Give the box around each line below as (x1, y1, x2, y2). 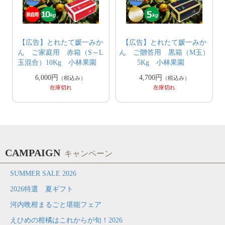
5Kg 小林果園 (137, 59, 192, 67)
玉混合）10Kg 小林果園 (18, 59, 104, 67)
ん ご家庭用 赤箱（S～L (18, 49, 104, 57)
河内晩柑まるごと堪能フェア (10, 201, 101, 209)
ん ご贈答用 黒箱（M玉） (119, 49, 210, 57)
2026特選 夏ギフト (10, 185, 73, 193)
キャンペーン (64, 149, 113, 158)
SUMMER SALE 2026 (10, 170, 76, 178)
